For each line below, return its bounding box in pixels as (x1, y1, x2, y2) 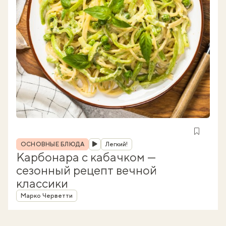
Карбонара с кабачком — (16, 150, 156, 164)
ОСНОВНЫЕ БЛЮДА (21, 141, 85, 148)
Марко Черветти (21, 192, 73, 199)
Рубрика (16, 137, 47, 146)
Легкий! (105, 141, 128, 148)
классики (16, 176, 68, 190)
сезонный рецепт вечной (16, 163, 157, 177)
